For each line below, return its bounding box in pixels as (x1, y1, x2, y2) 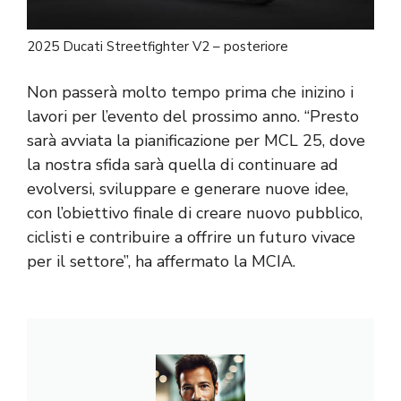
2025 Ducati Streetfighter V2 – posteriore (27, 38, 288, 56)
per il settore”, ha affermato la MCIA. (27, 251, 295, 273)
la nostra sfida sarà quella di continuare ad (27, 154, 338, 176)
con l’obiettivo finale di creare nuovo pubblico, (27, 202, 363, 225)
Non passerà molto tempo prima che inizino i (27, 81, 354, 104)
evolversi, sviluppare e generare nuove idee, (27, 178, 348, 200)
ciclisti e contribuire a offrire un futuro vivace (27, 226, 355, 249)
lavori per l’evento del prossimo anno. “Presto (27, 106, 359, 128)
